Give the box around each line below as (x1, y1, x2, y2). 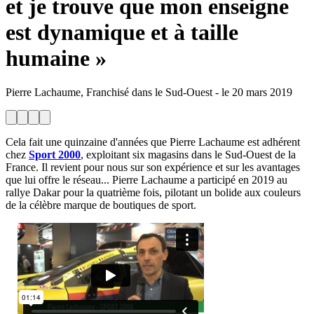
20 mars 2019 (232, 86, 292, 99)
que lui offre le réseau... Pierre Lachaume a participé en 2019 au (6, 174, 287, 186)
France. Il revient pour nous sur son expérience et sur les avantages (6, 161, 300, 174)
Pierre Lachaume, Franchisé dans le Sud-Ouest (6, 86, 212, 99)
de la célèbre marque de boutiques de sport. (6, 199, 196, 212)
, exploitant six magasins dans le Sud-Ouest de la (81, 149, 296, 161)
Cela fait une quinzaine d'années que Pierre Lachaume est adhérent (6, 136, 300, 149)
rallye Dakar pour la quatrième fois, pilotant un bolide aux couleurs (6, 186, 301, 199)
